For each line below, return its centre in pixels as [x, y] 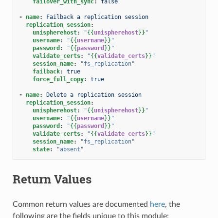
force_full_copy [58, 79]
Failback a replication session [97, 17]
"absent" [70, 149]
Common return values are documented [81, 204]
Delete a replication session [94, 95]
